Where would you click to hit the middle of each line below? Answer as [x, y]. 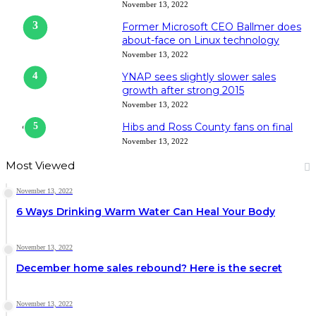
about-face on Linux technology [201, 40]
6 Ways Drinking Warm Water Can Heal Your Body [146, 211]
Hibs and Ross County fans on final [207, 127]
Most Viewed [40, 165]
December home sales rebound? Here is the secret [149, 268]
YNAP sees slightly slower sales [199, 77]
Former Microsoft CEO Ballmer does [212, 26]
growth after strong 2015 [183, 90]
